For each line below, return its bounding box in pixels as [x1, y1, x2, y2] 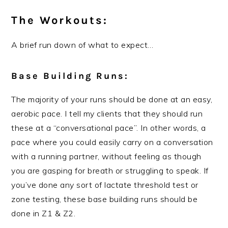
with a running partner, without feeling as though [11, 151, 202, 162]
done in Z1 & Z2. [11, 208, 76, 219]
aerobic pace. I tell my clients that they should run [11, 108, 203, 119]
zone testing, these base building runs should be [11, 194, 198, 205]
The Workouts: [11, 14, 108, 27]
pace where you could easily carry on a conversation [11, 137, 213, 148]
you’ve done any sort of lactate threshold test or [11, 180, 198, 190]
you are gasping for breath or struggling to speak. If [11, 165, 209, 176]
